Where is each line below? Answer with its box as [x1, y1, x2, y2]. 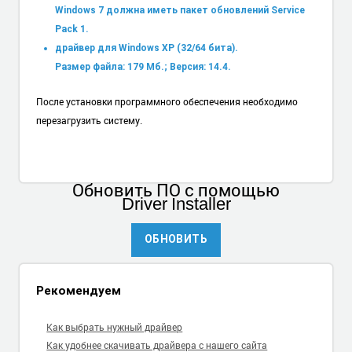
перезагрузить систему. [35, 114, 142, 127]
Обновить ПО [72, 178, 185, 201]
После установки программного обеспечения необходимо [35, 95, 298, 108]
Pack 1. [54, 23, 89, 35]
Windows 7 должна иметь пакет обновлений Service [54, 4, 305, 16]
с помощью [185, 178, 280, 201]
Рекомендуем [35, 284, 121, 299]
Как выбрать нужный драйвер [46, 321, 183, 334]
